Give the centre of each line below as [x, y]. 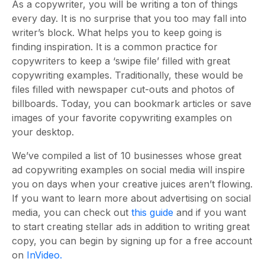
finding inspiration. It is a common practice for [115, 47]
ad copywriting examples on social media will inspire [128, 170]
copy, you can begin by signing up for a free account [132, 241]
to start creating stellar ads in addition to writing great [131, 227]
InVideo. [44, 255]
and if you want [210, 212]
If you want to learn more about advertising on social [131, 198]
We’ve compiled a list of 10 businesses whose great [127, 156]
